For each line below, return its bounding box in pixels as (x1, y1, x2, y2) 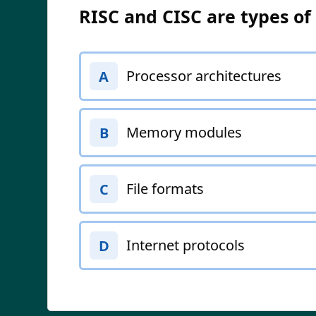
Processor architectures (126, 66, 281, 85)
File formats (126, 179, 204, 198)
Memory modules (126, 123, 242, 142)
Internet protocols (126, 236, 245, 255)
